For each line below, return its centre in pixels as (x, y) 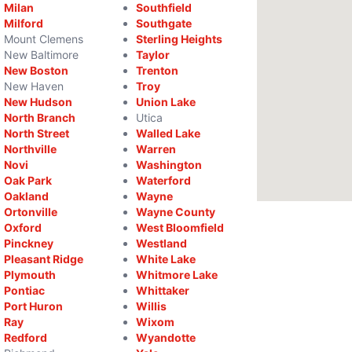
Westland (161, 243)
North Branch (40, 117)
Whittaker (162, 290)
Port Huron (34, 306)
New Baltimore (42, 55)
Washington (169, 165)
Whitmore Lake (176, 275)
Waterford (163, 180)
